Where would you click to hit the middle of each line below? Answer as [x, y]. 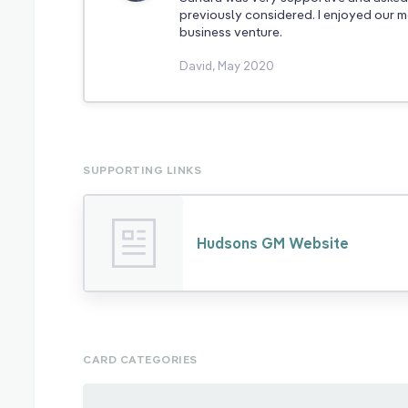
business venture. [231, 31]
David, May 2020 [227, 65]
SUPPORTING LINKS [143, 169]
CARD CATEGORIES [140, 359]
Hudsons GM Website [273, 243]
